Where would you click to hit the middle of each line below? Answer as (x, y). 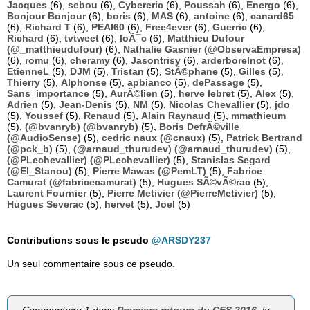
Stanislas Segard (231, 160)
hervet (119, 204)
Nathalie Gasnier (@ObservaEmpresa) (212, 49)
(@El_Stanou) (39, 171)
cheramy (90, 61)
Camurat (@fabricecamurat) (72, 182)
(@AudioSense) (44, 138)
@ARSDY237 (181, 240)
